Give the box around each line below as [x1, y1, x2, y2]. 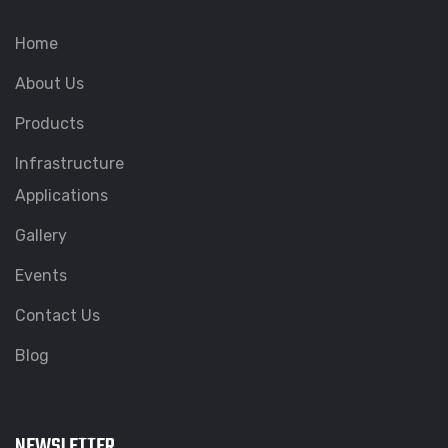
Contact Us [15, 306, 100, 325]
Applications [15, 186, 108, 205]
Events [15, 266, 67, 285]
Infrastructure [15, 154, 124, 173]
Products [15, 114, 84, 133]
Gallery [15, 226, 67, 245]
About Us [15, 74, 84, 93]
